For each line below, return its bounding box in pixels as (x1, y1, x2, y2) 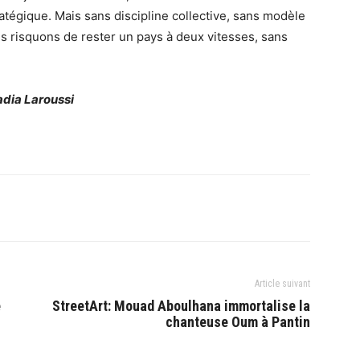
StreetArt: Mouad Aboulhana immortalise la (52, 297, 310, 314)
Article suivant (255, 278, 310, 289)
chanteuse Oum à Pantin (166, 313, 310, 330)
